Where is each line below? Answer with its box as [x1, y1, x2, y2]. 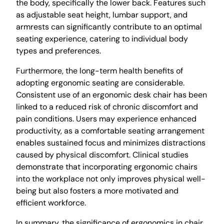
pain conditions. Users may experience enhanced [16, 113, 196, 124]
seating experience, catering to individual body [16, 33, 188, 44]
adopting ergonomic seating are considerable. [16, 77, 184, 88]
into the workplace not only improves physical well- [16, 173, 205, 184]
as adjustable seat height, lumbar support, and [16, 9, 187, 20]
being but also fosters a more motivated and [16, 185, 178, 196]
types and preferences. [16, 45, 101, 56]
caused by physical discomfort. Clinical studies [16, 149, 188, 160]
